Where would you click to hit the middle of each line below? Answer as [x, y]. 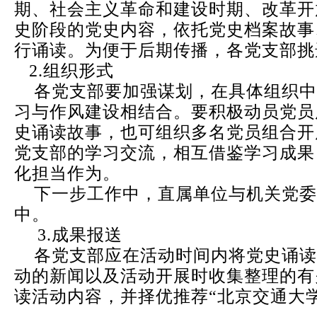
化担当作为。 [67, 174]
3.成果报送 [80, 235]
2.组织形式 [64, 71]
